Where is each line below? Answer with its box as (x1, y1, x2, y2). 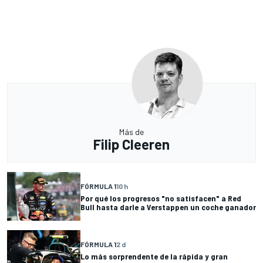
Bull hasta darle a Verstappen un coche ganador (80, 201, 256, 212)
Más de (119, 126, 144, 137)
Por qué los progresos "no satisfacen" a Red (80, 193, 241, 203)
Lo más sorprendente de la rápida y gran (80, 251, 228, 261)
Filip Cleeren (93, 135, 170, 153)
